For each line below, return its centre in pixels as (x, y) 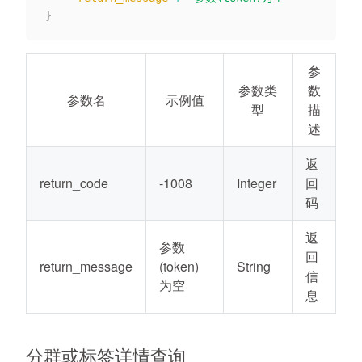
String (254, 266)
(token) (179, 266)
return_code (74, 183)
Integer (257, 183)
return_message (86, 266)
